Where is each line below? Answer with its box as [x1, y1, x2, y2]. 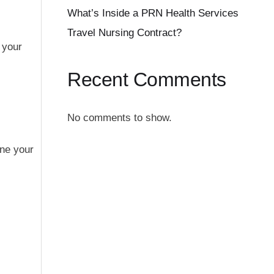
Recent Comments [67, 68, 226, 91]
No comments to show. [67, 111, 172, 124]
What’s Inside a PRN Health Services [67, 7, 239, 20]
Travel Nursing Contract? [67, 27, 182, 39]
